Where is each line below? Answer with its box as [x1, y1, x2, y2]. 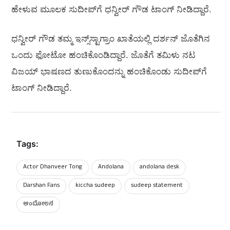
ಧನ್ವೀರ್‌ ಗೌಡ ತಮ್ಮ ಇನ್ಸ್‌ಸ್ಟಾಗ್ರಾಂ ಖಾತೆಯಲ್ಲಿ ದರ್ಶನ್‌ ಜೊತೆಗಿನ [11, 34, 210, 44]
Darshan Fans [23, 181, 60, 191]
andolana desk [140, 162, 179, 173]
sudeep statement [131, 181, 183, 191]
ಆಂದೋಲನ [23, 199, 53, 210]
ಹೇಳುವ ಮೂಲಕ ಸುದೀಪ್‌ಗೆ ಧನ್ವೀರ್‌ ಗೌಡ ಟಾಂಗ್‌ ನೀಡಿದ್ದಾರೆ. [11, 4, 212, 14]
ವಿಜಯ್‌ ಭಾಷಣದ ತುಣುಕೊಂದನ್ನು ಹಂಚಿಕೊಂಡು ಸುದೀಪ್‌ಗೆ [11, 67, 207, 77]
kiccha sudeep [75, 181, 115, 191]
